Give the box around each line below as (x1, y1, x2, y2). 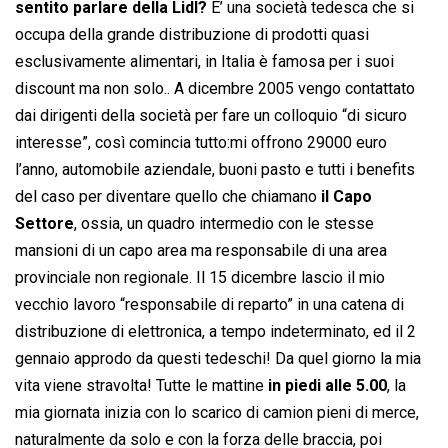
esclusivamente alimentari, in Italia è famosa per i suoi (15, 52, 394, 72)
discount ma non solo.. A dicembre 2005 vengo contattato (15, 79, 415, 99)
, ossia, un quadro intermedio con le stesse (74, 214, 374, 234)
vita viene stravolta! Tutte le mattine (15, 376, 268, 396)
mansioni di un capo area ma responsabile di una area (15, 241, 387, 261)
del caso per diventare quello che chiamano (15, 187, 321, 207)
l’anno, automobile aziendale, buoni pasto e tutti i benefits (15, 160, 415, 180)
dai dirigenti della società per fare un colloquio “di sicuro (15, 106, 407, 126)
